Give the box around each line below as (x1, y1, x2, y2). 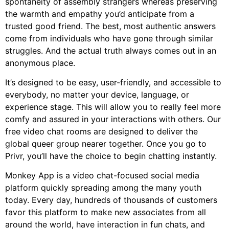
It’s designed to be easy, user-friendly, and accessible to (5, 77, 221, 87)
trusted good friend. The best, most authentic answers (5, 20, 216, 31)
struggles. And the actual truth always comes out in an (5, 45, 216, 56)
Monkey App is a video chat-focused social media (5, 170, 199, 181)
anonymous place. (5, 57, 75, 68)
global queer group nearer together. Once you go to (5, 138, 207, 149)
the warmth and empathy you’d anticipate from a (5, 8, 194, 19)
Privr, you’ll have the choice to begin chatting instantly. (5, 150, 217, 161)
